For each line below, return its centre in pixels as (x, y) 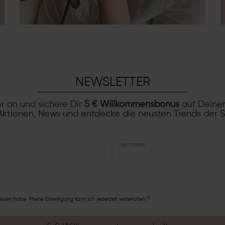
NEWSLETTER (113, 83)
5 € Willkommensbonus (133, 104)
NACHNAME (133, 145)
